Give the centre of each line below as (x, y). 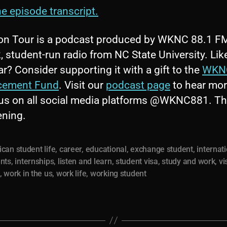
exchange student (162, 149)
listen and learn (85, 161)
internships (34, 161)
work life (71, 173)
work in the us (28, 173)
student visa (137, 161)
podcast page (138, 85)
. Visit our (82, 85)
